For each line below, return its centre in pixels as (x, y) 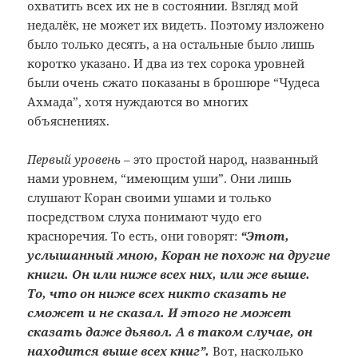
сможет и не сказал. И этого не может (160, 313)
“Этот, (265, 236)
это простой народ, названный (226, 159)
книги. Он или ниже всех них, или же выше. (169, 274)
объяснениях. (69, 121)
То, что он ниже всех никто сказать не (157, 294)
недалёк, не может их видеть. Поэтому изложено (176, 25)
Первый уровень (76, 159)
